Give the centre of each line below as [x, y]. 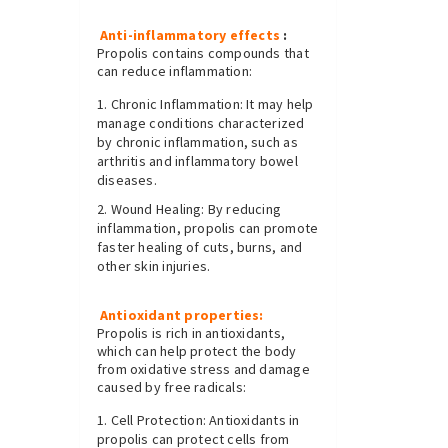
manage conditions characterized [201, 123]
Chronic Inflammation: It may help [212, 104]
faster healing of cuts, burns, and [200, 247]
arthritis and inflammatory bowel [197, 161]
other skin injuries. [154, 266]
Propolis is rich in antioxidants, [191, 333]
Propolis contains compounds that [203, 53]
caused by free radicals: [172, 387]
